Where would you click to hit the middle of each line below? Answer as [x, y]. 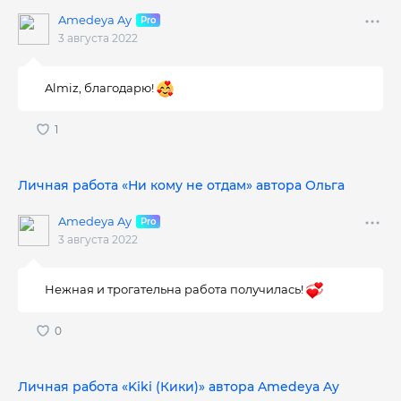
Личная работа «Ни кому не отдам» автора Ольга [181, 185]
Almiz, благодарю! [101, 88]
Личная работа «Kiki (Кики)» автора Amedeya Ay [179, 387]
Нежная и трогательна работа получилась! [176, 289]
